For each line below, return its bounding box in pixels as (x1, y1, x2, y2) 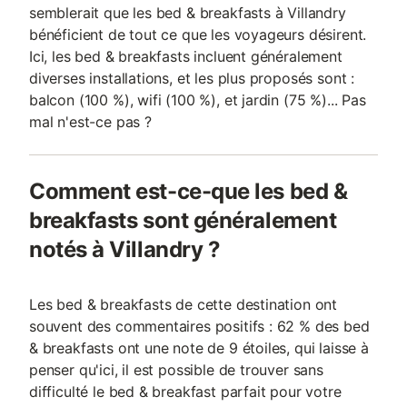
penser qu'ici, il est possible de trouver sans (29, 361, 323, 379)
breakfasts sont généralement (29, 207, 337, 233)
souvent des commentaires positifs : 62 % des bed (29, 317, 370, 335)
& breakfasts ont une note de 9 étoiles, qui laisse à (29, 339, 369, 357)
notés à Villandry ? (29, 236, 221, 263)
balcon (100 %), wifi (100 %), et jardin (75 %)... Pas (29, 91, 366, 109)
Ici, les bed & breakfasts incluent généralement (29, 47, 342, 65)
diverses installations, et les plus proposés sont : (29, 69, 355, 87)
